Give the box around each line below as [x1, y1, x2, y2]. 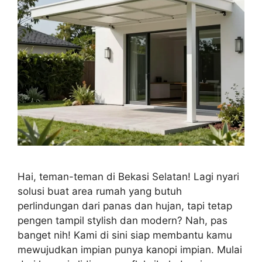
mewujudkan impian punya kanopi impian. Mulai [18, 243, 242, 256]
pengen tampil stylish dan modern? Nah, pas [18, 214, 227, 226]
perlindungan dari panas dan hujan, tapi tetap [18, 199, 232, 212]
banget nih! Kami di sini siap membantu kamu [18, 229, 232, 241]
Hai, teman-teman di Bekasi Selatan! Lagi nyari [18, 170, 239, 182]
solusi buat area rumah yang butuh [18, 185, 182, 197]
